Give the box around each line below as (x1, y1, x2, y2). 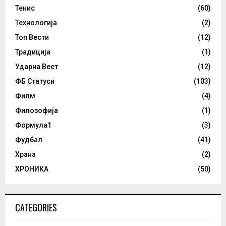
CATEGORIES (15, 200, 57, 214)
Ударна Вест (15, 62, 58, 71)
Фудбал (15, 135, 42, 144)
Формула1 (15, 121, 51, 129)
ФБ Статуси (15, 77, 54, 85)
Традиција (15, 47, 50, 56)
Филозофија (15, 106, 58, 115)
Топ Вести (15, 33, 49, 41)
